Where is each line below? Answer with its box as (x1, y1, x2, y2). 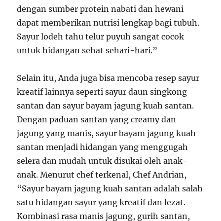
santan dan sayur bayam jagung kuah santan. (17, 101, 194, 110)
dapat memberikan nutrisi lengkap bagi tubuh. (17, 18, 200, 28)
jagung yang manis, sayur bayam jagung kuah (17, 128, 196, 138)
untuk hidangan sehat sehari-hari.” (17, 45, 158, 55)
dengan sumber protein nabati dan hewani (17, 4, 184, 14)
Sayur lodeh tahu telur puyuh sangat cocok (17, 32, 184, 41)
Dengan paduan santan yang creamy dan (17, 114, 177, 124)
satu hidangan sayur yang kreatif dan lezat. (17, 197, 186, 207)
